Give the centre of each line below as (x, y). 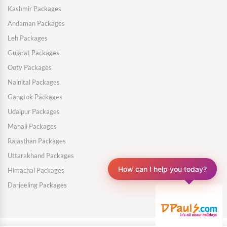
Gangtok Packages (35, 97)
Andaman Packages (36, 23)
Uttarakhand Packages (41, 156)
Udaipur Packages (34, 111)
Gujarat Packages (33, 53)
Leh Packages (28, 38)
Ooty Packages (30, 67)
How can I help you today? (162, 172)
